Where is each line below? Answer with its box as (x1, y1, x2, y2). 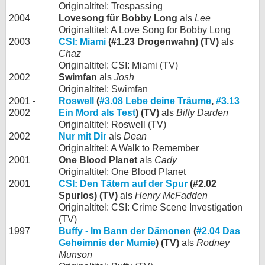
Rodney (196, 238, 230, 248)
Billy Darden (176, 108, 228, 118)
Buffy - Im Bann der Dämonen (59, 226, 191, 236)
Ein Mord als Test (59, 108, 135, 118)
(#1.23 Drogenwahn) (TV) (106, 37, 219, 47)
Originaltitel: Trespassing (59, 1, 163, 11)
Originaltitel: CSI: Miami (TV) (59, 60, 178, 70)
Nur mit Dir (59, 131, 106, 141)
